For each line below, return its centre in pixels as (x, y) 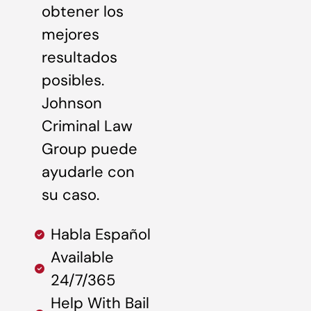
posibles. (73, 80)
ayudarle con (88, 171)
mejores (70, 34)
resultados (79, 57)
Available (82, 258)
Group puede (90, 149)
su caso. (70, 194)
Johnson (72, 103)
